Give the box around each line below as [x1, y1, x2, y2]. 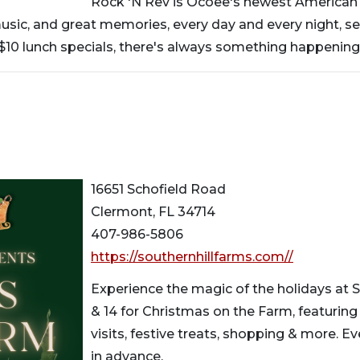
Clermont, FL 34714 [91, 203, 215, 219]
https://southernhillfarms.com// [91, 248, 293, 264]
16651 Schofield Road [91, 181, 226, 197]
